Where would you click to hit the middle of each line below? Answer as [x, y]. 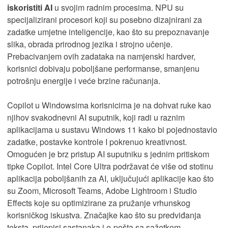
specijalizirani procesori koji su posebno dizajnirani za [105, 19]
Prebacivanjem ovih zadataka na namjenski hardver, [101, 56]
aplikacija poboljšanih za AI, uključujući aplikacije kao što [110, 178]
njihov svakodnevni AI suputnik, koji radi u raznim [96, 117]
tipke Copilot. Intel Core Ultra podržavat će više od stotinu [110, 166]
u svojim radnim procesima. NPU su [118, 7]
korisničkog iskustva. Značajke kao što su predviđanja [104, 215]
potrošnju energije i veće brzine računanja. [84, 80]
